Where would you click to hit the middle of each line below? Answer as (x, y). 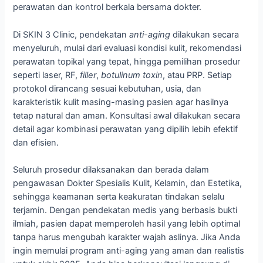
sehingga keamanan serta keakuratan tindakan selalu (119, 197)
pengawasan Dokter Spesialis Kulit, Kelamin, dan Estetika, (128, 183)
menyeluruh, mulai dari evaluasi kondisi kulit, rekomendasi (127, 48)
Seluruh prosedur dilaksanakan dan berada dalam (111, 170)
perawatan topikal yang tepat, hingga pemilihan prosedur (127, 61)
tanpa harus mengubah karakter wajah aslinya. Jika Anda (127, 237)
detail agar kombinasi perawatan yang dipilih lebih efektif (126, 129)
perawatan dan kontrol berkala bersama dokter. (107, 7)
